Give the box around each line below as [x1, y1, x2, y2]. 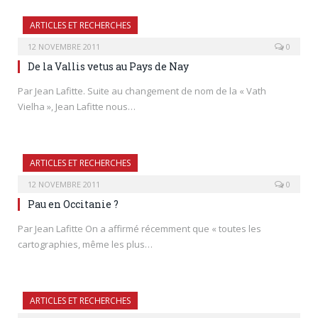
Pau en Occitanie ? [28, 197, 119, 211]
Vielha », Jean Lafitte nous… [18, 100, 136, 113]
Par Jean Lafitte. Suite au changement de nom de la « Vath [18, 84, 266, 97]
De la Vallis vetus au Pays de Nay [28, 60, 189, 73]
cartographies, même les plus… [18, 238, 153, 251]
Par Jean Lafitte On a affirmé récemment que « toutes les [18, 222, 261, 235]
